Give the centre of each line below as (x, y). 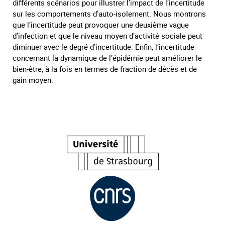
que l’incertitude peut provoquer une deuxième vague (101, 24)
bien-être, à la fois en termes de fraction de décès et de (105, 69)
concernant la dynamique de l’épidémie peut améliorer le (107, 58)
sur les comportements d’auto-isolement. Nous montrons (109, 13)
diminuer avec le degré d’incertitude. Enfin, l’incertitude (103, 46)
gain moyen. (33, 80)
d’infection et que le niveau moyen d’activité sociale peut (107, 35)
